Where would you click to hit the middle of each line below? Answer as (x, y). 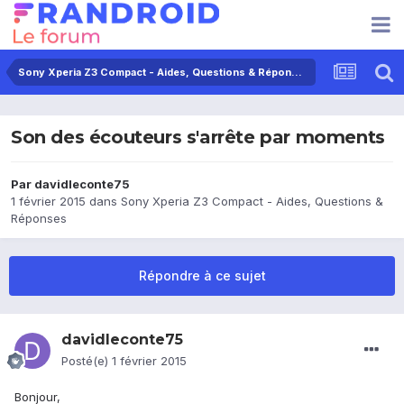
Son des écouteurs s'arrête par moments (198, 138)
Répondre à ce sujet (202, 276)
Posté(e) (87, 361)
